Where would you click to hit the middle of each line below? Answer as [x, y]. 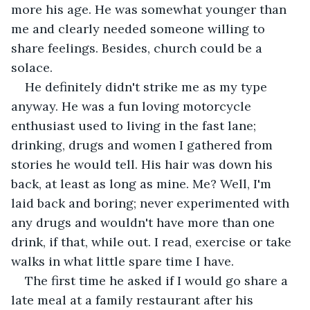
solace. [32, 67]
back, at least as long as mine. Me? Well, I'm [143, 183]
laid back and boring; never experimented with [152, 203]
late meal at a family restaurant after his [134, 300]
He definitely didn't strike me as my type [148, 86]
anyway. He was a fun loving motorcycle [133, 106]
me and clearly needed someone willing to [140, 28]
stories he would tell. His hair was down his [144, 164]
